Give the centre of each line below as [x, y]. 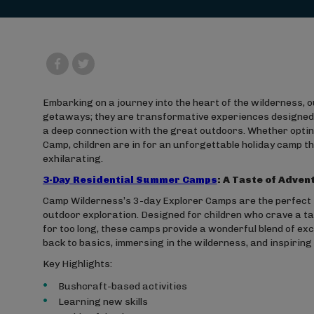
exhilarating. [73, 159]
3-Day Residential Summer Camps [130, 180]
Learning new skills [103, 302]
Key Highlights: [77, 264]
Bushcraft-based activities [122, 286]
